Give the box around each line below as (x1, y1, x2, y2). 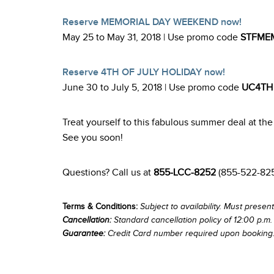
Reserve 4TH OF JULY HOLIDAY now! (62, 67, 225, 78)
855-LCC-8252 (154, 167, 216, 179)
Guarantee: (62, 229, 105, 239)
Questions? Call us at (62, 167, 154, 179)
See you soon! (62, 132, 123, 144)
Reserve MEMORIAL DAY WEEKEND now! (62, 17, 242, 28)
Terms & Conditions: (62, 202, 138, 212)
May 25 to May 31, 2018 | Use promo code (62, 32, 240, 43)
